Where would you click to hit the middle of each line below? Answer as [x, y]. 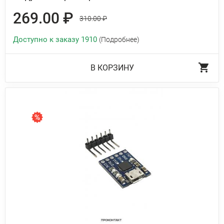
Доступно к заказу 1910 [56, 39]
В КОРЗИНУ [112, 68]
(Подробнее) [119, 39]
